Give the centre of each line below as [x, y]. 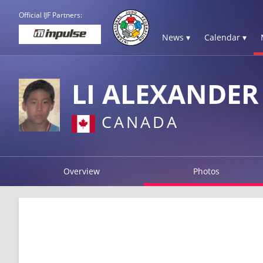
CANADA [137, 122]
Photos [207, 171]
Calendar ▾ [225, 37]
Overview [81, 171]
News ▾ [176, 37]
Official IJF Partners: [50, 15]
